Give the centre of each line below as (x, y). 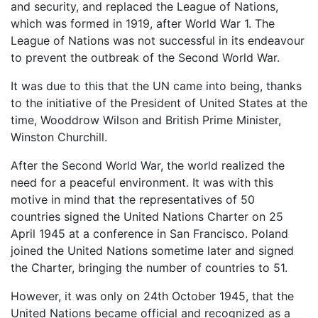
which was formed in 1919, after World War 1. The (143, 24)
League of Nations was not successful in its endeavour (158, 41)
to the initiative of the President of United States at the (159, 103)
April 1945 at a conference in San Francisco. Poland (149, 234)
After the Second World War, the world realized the (148, 166)
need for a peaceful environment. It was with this (142, 183)
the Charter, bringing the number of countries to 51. (149, 268)
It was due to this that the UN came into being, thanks (156, 86)
